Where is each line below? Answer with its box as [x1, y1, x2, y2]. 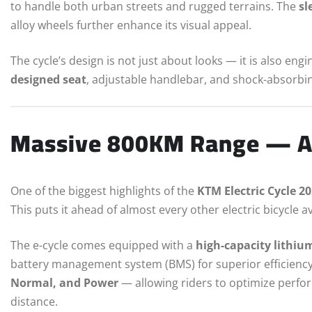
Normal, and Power [10, 274, 118, 290]
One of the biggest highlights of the [10, 182, 197, 198]
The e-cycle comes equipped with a [10, 237, 196, 253]
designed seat [10, 72, 86, 88]
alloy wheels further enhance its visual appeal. [10, 17, 251, 33]
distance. [10, 293, 58, 309]
